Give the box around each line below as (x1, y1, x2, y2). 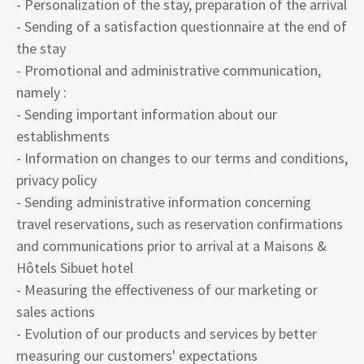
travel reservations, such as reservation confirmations (16, 214, 343, 233)
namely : (16, 83, 67, 102)
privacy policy (16, 171, 97, 189)
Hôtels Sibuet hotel (16, 258, 133, 277)
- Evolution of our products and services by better (16, 324, 317, 343)
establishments (16, 127, 110, 145)
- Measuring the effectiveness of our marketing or (16, 280, 318, 299)
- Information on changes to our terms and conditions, (16, 149, 348, 167)
